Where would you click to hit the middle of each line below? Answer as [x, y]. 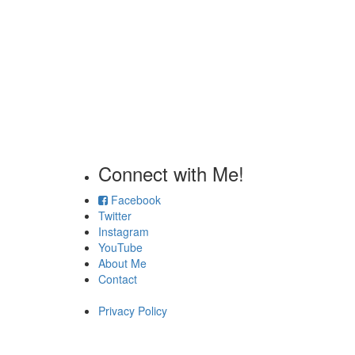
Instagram [123, 232]
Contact [117, 279]
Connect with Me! [171, 174]
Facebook [134, 200]
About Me [122, 263]
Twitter [115, 216]
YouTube [120, 248]
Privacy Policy [132, 311]
